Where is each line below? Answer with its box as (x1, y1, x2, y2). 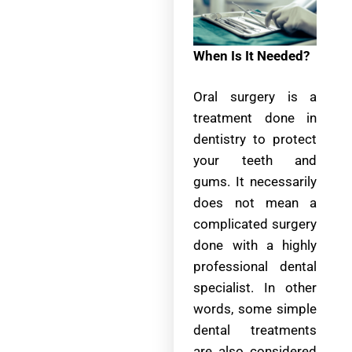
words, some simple (193, 301, 317, 317)
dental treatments (193, 322, 317, 339)
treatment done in (193, 110, 317, 126)
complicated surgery (193, 216, 317, 233)
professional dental (193, 258, 317, 275)
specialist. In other (193, 280, 317, 296)
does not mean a (193, 195, 317, 211)
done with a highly (193, 237, 317, 254)
